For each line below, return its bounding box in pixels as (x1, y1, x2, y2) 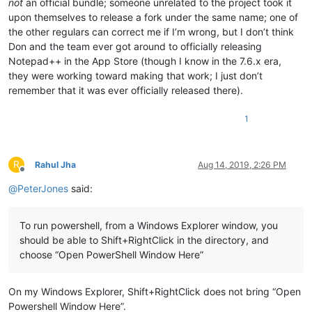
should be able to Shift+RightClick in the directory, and (19, 234, 269, 247)
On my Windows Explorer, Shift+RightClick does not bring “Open (8, 286, 301, 298)
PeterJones (17, 182, 68, 195)
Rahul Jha (35, 159, 76, 171)
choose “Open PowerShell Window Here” (19, 249, 203, 261)
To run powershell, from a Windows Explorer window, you (19, 219, 278, 232)
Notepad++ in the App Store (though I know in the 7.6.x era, (8, 55, 281, 68)
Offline (22, 169, 47, 180)
